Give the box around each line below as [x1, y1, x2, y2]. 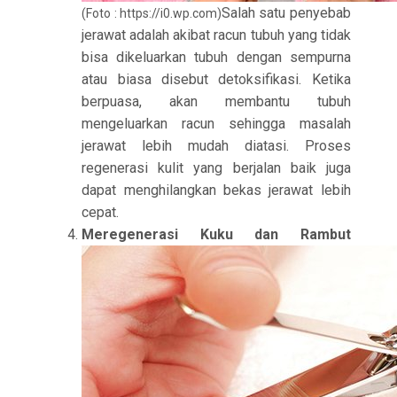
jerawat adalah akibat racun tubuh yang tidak [82, 27, 351, 43]
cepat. [82, 204, 120, 221]
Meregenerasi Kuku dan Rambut [82, 226, 351, 243]
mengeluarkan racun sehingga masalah [82, 115, 351, 132]
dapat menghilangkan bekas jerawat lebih [82, 182, 351, 198]
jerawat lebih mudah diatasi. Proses [82, 137, 351, 154]
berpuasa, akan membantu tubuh [82, 93, 351, 110]
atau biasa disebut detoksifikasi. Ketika [82, 71, 351, 88]
